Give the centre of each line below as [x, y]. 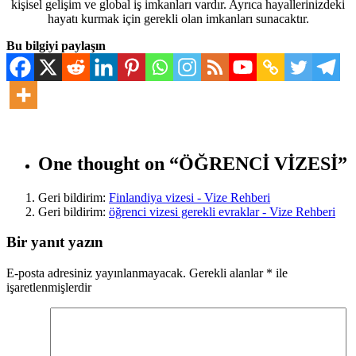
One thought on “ [108, 163]
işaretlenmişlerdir [49, 288]
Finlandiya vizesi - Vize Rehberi [190, 197]
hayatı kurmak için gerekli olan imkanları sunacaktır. [178, 18]
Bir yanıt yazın [55, 242]
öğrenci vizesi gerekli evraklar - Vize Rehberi [222, 211]
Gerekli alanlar [228, 273]
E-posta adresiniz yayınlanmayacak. [96, 273]
